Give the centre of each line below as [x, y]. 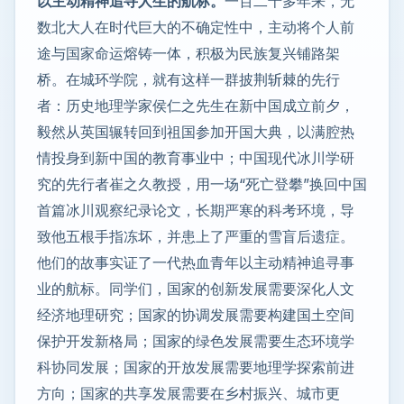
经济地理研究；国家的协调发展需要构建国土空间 [196, 315]
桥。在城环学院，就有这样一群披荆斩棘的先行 [188, 80]
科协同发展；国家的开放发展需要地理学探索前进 [196, 367]
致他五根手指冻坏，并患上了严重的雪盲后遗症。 [196, 237]
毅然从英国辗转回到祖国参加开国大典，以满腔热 [196, 132]
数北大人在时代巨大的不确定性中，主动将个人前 [196, 28]
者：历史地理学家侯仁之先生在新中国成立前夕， [196, 106]
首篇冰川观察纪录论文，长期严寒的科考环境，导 [196, 211]
